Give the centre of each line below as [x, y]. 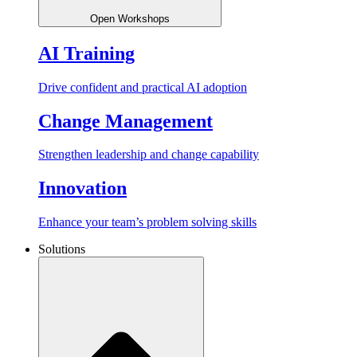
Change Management [126, 121]
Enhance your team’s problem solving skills [147, 222]
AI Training [86, 53]
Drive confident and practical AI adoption [143, 87]
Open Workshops [130, 18]
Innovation [82, 188]
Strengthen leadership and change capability [149, 155]
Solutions [62, 249]
